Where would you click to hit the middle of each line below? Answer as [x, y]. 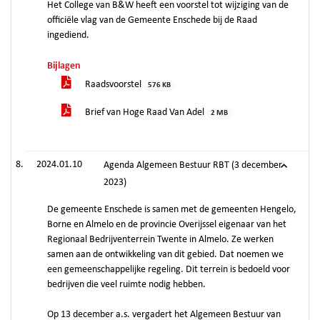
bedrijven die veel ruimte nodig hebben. [126, 285]
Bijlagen [64, 66]
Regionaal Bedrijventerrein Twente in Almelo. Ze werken [160, 240]
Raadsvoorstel [113, 85]
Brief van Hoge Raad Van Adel [145, 112]
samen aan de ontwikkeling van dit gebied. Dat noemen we [165, 255]
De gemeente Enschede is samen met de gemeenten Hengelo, [172, 210]
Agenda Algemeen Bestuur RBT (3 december [193, 165]
